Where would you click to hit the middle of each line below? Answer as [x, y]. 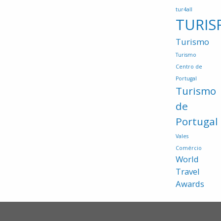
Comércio [189, 148]
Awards [190, 184]
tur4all [184, 10]
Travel [188, 172]
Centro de [189, 67]
